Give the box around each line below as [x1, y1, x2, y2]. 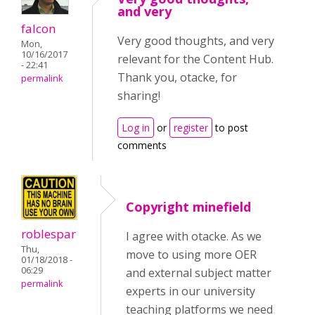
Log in [122, 121, 150, 135]
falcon [21, 20, 56, 37]
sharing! [117, 88, 160, 104]
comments [117, 139, 167, 153]
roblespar [21, 226, 76, 243]
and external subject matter [126, 265, 271, 281]
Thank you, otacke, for [117, 70, 237, 86]
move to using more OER [126, 247, 257, 263]
